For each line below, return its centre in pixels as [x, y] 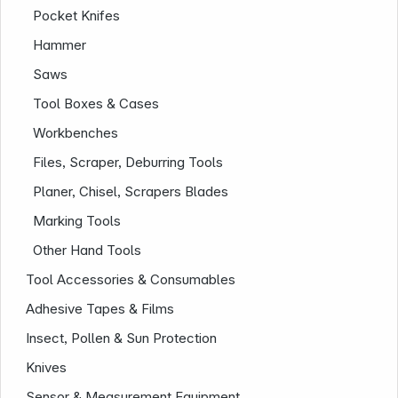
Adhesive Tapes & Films [100, 309]
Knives [47, 367]
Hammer [60, 45]
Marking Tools [77, 221]
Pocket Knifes [77, 16]
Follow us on [199, 381]
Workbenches [76, 133]
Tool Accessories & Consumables [131, 279]
